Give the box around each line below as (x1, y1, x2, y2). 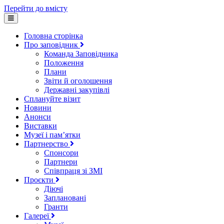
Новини (24, 103, 51, 112)
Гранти (44, 202, 68, 211)
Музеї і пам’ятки (24, 130, 80, 139)
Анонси (24, 112, 51, 121)
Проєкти (24, 175, 55, 184)
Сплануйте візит (24, 94, 80, 103)
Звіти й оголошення (44, 76, 112, 85)
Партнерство (24, 139, 70, 148)
